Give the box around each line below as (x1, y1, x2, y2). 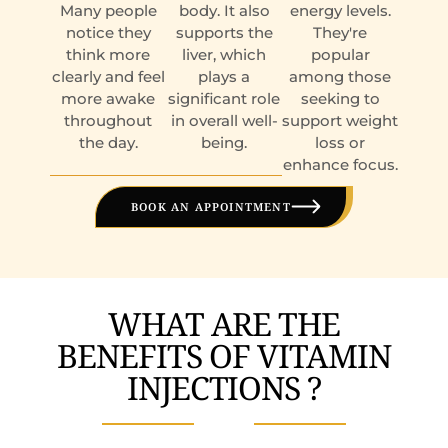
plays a (198, 66, 250, 86)
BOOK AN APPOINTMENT (131, 198, 291, 214)
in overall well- (170, 110, 278, 130)
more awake (61, 88, 155, 108)
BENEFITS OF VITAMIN (57, 333, 391, 377)
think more (66, 44, 150, 64)
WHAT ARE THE (107, 301, 341, 345)
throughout (64, 110, 152, 130)
